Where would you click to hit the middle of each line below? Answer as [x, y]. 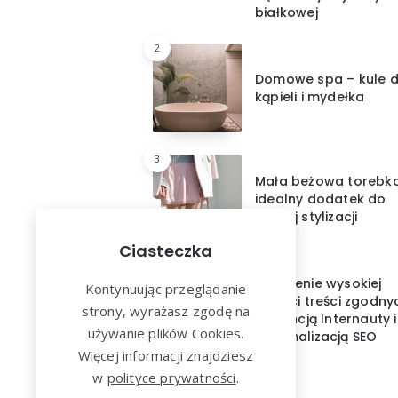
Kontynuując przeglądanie [166, 289]
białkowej [287, 13]
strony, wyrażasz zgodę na [166, 311]
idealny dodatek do [321, 199]
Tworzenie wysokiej [318, 284]
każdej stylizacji [306, 217]
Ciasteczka [166, 251]
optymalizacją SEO [316, 337]
